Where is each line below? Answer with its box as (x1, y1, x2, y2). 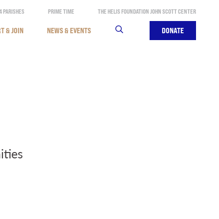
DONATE (161, 26, 184, 35)
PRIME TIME (47, 8, 74, 15)
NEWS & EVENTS (46, 26, 91, 35)
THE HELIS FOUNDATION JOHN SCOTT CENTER (97, 8, 196, 15)
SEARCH (114, 26, 136, 35)
